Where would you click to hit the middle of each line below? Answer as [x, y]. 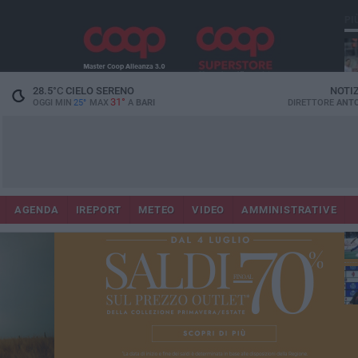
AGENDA [36, 210]
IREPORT [99, 210]
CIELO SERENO [98, 91]
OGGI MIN [52, 103]
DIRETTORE [312, 103]
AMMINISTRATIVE [289, 210]
